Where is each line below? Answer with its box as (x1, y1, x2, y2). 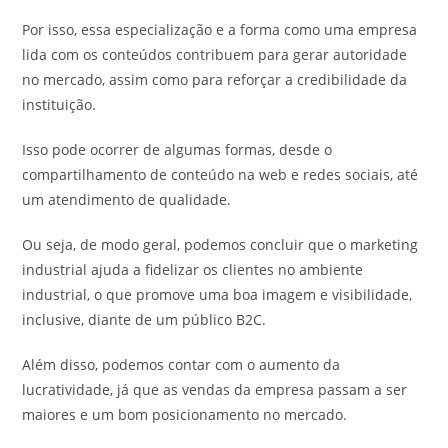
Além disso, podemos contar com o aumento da (22, 354, 341, 374)
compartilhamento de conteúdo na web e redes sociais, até (22, 164, 419, 184)
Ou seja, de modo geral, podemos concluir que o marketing (22, 234, 419, 254)
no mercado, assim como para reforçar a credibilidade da (22, 69, 408, 89)
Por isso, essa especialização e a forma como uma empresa (22, 19, 418, 39)
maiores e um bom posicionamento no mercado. (22, 404, 348, 424)
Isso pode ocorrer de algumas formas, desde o (22, 139, 333, 159)
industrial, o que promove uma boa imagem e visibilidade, (22, 284, 413, 304)
